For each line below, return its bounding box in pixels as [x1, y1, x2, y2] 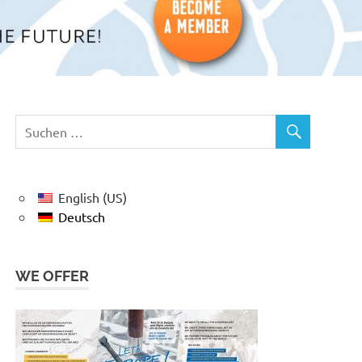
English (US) [58, 188, 127, 205]
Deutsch [58, 208, 105, 225]
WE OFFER [15, 267, 90, 284]
